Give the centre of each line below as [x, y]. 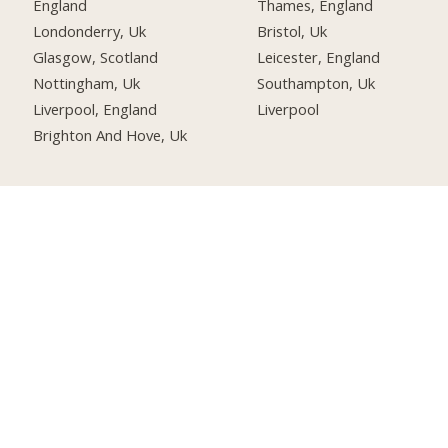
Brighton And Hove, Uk [110, 134]
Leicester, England [319, 56]
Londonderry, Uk [90, 30]
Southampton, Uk [316, 82]
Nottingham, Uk [87, 82]
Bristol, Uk [292, 30]
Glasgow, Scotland [96, 56]
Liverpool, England [95, 108]
